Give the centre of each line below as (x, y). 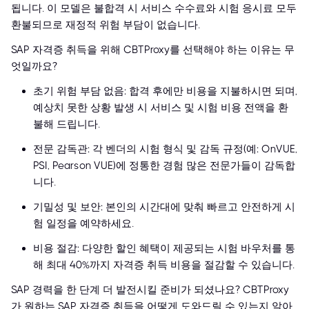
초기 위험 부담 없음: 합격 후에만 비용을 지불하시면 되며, (165, 91)
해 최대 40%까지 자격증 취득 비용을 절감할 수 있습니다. (164, 265)
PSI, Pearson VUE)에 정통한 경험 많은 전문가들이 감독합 (164, 166)
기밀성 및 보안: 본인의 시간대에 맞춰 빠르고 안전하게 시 (164, 207)
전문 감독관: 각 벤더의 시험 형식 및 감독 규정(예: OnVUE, (165, 149)
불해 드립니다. (67, 124)
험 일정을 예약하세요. (83, 224)
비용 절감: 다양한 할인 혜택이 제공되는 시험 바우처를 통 (164, 249)
